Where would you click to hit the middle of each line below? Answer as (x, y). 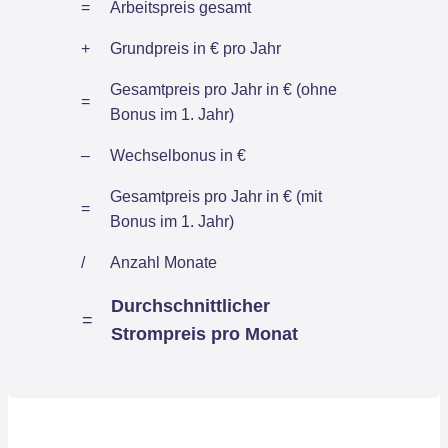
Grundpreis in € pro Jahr (195, 48)
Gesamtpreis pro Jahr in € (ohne (223, 89)
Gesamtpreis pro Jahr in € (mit (216, 196)
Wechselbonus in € (178, 155)
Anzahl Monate (163, 262)
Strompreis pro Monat (204, 333)
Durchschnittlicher (190, 305)
